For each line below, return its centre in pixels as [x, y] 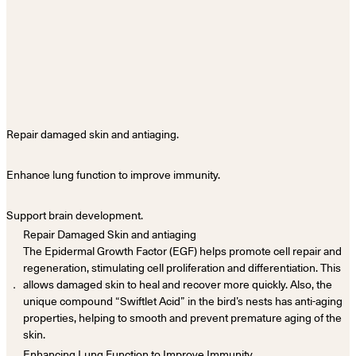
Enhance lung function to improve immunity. [113, 174]
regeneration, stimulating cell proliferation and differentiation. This [182, 267]
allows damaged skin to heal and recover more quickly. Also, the [178, 284]
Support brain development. [75, 215]
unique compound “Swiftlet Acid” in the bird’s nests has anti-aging [183, 301]
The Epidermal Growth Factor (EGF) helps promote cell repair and [182, 251]
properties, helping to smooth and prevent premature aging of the [182, 317]
